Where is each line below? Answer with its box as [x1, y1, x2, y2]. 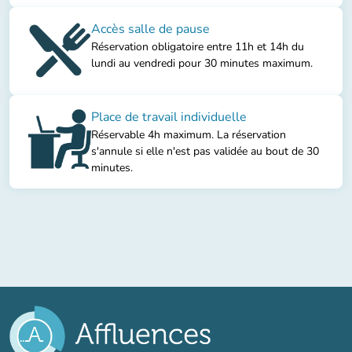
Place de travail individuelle [91, 108, 247, 126]
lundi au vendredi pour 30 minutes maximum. [91, 55, 313, 71]
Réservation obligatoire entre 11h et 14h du [91, 38, 304, 54]
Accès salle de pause [91, 20, 210, 38]
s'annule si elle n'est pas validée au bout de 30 [91, 143, 319, 159]
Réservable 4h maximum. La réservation [91, 126, 286, 142]
